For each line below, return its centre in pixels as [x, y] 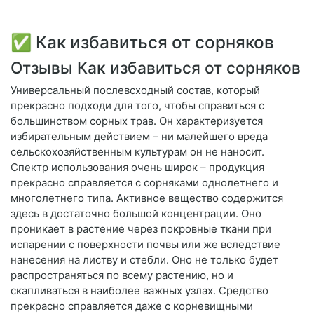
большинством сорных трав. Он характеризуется [137, 121]
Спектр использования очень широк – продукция [137, 168]
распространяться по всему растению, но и [122, 275]
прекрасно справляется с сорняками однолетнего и [144, 183]
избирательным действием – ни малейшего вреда [139, 137]
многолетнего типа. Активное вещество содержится [147, 198]
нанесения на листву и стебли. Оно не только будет [144, 260]
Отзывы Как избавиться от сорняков [156, 68]
